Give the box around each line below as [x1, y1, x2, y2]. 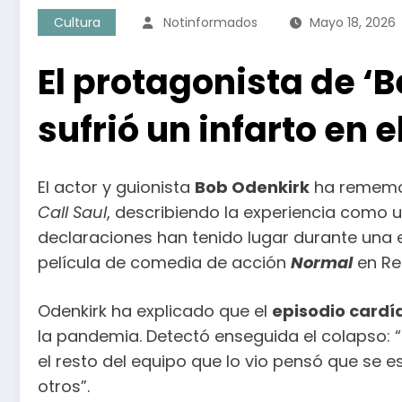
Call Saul [38, 200, 107, 223]
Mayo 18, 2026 [310, 13, 396, 31]
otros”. [38, 374, 90, 398]
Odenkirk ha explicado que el [38, 299, 272, 322]
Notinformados [163, 13, 258, 31]
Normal [291, 250, 353, 274]
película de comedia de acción [38, 250, 291, 274]
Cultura [53, 13, 100, 31]
